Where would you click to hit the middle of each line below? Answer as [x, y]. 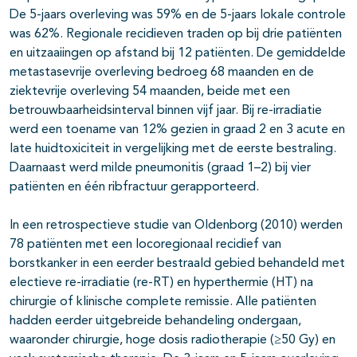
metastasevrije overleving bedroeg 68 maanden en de [162, 73]
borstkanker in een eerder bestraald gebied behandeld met [177, 264]
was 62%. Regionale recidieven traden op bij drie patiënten [176, 35]
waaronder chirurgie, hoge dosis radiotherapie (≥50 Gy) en [173, 341]
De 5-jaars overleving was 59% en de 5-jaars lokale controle [178, 16]
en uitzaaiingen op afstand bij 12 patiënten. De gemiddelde [178, 54]
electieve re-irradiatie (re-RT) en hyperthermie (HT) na [161, 283]
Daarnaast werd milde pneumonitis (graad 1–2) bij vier [160, 169]
